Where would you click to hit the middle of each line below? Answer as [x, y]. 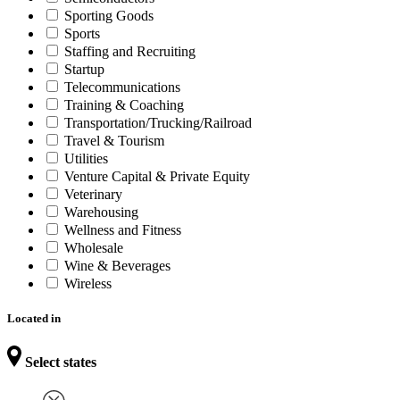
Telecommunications [122, 87]
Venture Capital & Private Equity [157, 176]
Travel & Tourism [114, 140]
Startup [84, 69]
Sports [82, 33]
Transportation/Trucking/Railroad [158, 122]
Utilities [86, 158]
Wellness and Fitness [123, 229]
